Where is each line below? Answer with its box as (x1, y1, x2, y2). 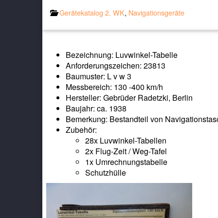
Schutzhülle (85, 166, 126, 178)
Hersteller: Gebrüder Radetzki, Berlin (66, 91, 193, 103)
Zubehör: (66, 124, 97, 135)
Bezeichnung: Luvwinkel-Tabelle (66, 49, 178, 60)
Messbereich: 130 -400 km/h (66, 81, 163, 92)
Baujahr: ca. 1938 (66, 102, 127, 114)
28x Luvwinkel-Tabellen (85, 134, 166, 146)
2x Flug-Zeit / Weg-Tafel (85, 145, 167, 157)
